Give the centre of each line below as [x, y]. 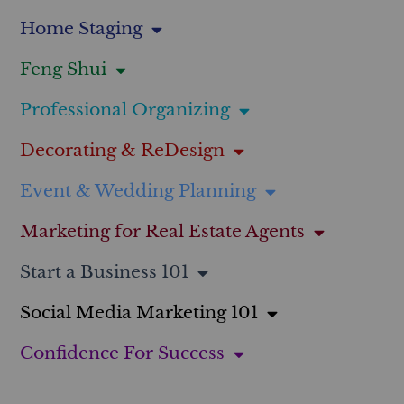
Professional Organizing [125, 110]
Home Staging [81, 29]
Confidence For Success [122, 353]
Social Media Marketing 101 [139, 313]
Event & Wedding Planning [138, 191]
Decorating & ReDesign [122, 151]
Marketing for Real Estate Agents [162, 232]
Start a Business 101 [104, 272]
